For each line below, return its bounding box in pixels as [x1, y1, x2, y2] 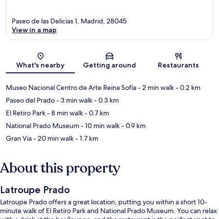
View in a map [12, 25, 57, 35]
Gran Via [6, 134, 32, 143]
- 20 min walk [32, 134, 74, 143]
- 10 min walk [79, 121, 120, 131]
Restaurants [158, 61, 199, 70]
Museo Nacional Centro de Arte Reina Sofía [6, 83, 136, 92]
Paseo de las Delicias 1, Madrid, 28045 [12, 17, 127, 26]
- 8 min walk [45, 109, 83, 118]
